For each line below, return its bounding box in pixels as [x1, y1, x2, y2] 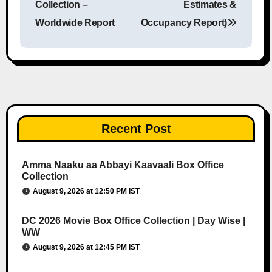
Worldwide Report [35, 17, 115, 28]
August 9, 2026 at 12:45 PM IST [32, 242, 140, 251]
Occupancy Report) [140, 17, 228, 28]
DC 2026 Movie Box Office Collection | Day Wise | [21, 215, 245, 226]
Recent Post [101, 121, 171, 135]
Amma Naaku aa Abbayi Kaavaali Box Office [21, 159, 224, 170]
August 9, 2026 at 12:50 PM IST [32, 186, 140, 195]
